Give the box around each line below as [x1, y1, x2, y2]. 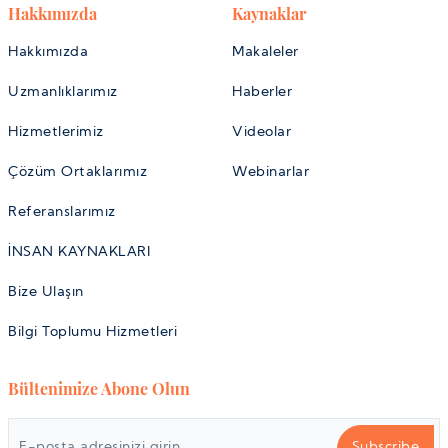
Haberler [232, 84, 292, 100]
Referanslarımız [8, 204, 116, 220]
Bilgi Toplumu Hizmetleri [8, 324, 177, 340]
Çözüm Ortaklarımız [8, 164, 147, 180]
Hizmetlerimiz [8, 124, 104, 140]
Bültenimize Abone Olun [8, 377, 190, 399]
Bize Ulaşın [8, 284, 84, 300]
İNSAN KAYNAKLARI [8, 244, 150, 260]
